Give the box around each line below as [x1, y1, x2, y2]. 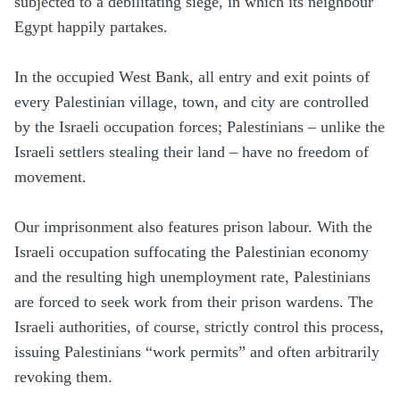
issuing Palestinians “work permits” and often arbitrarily [14, 343, 379, 362]
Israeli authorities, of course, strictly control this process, [14, 318, 384, 337]
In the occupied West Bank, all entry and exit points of [14, 68, 370, 87]
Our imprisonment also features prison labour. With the [14, 218, 372, 237]
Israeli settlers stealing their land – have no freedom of [14, 143, 369, 162]
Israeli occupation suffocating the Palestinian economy [14, 243, 369, 262]
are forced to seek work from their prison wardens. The [14, 293, 373, 312]
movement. [14, 168, 87, 187]
